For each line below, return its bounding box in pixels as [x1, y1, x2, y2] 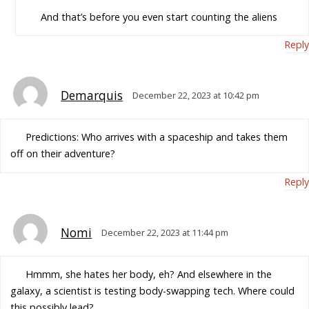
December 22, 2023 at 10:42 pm [132, 88, 260, 101]
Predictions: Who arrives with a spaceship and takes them [25, 130, 288, 144]
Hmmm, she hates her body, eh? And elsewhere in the [25, 267, 272, 281]
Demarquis [61, 87, 123, 103]
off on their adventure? [10, 147, 116, 161]
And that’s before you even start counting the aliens [40, 10, 277, 23]
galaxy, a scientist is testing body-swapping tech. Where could [10, 283, 295, 297]
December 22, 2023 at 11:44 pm [101, 226, 229, 239]
